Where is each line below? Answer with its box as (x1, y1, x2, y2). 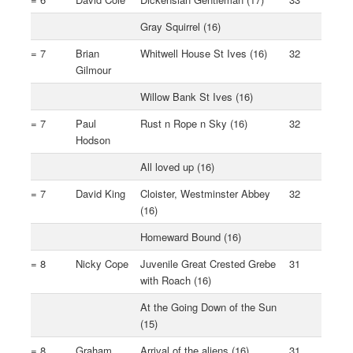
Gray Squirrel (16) (140, 18, 221, 34)
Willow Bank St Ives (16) (140, 88, 254, 104)
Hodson (76, 132, 111, 147)
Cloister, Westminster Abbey (140, 185, 271, 201)
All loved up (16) (140, 158, 215, 174)
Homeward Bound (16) (140, 229, 242, 244)
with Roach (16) (140, 272, 212, 288)
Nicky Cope (76, 255, 129, 271)
